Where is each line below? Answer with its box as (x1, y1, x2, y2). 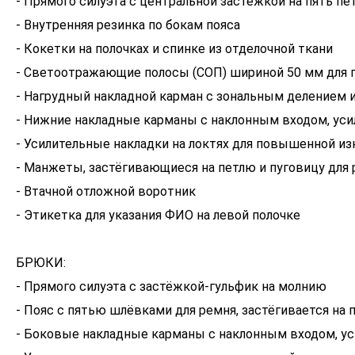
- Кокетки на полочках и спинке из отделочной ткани (16, 41, 333, 56)
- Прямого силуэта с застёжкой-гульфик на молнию (16, 279, 326, 294)
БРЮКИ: (16, 255, 66, 270)
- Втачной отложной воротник (16, 184, 196, 199)
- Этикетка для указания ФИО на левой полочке (16, 208, 300, 223)
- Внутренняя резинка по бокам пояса (16, 17, 240, 32)
